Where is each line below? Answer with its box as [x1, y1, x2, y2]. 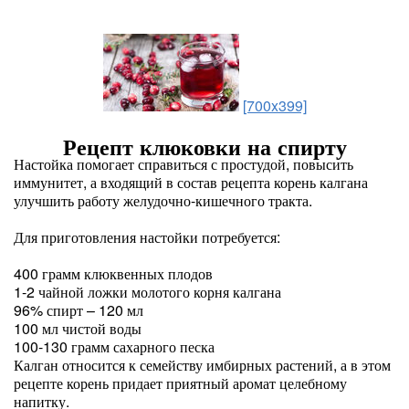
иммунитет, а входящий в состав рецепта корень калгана [14, 172, 368, 193]
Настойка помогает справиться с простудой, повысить [14, 153, 353, 174]
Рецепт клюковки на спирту [62, 131, 347, 162]
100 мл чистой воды [14, 318, 142, 339]
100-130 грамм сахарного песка [14, 336, 215, 357]
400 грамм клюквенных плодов [14, 263, 213, 284]
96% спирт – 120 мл [14, 299, 143, 320]
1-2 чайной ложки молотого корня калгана [14, 281, 281, 302]
